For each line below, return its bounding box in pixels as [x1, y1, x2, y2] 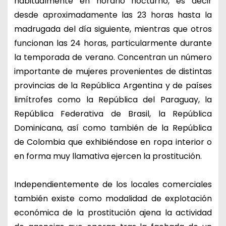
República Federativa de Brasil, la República [14, 107, 212, 120]
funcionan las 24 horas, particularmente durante [14, 37, 212, 49]
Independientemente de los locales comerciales [14, 178, 212, 190]
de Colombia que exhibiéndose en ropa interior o [14, 136, 212, 148]
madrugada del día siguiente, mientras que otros [14, 23, 212, 35]
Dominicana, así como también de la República [14, 122, 212, 134]
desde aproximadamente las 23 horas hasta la [14, 9, 212, 21]
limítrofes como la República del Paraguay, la [14, 93, 212, 105]
